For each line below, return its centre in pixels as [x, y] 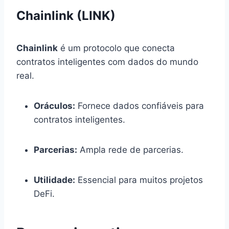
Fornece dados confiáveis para [140, 106]
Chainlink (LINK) [66, 15]
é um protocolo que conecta [116, 48]
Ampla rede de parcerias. [130, 150]
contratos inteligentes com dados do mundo [107, 62]
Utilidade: [54, 180]
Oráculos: [54, 106]
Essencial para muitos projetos [139, 180]
